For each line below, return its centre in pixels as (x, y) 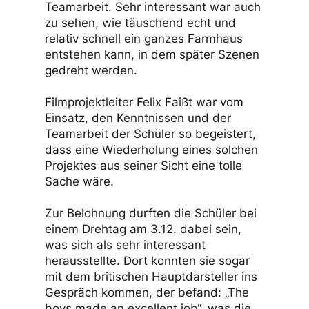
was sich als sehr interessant (125, 245)
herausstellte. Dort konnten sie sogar (147, 261)
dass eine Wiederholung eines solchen (151, 150)
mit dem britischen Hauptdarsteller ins (151, 277)
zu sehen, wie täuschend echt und (140, 23)
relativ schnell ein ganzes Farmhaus (144, 39)
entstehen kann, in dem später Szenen (152, 54)
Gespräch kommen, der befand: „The (147, 292)
